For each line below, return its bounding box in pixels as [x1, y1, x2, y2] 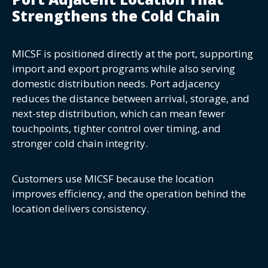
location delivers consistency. [12, 202, 149, 216]
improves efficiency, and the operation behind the [12, 187, 246, 201]
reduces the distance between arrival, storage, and [12, 92, 249, 106]
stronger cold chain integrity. [12, 136, 148, 151]
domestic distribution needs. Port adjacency [12, 77, 220, 91]
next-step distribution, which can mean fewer [12, 106, 225, 121]
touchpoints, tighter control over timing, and [12, 121, 221, 136]
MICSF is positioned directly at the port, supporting [12, 47, 253, 61]
